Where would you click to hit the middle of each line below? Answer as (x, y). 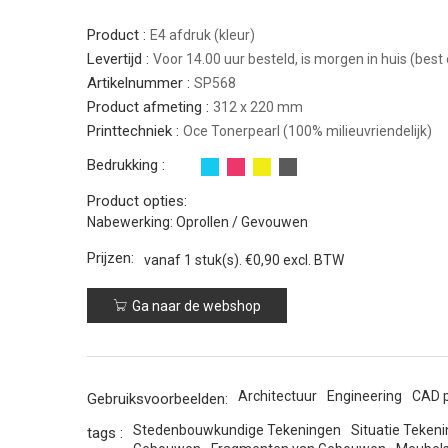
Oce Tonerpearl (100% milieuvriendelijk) (307, 131)
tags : (105, 433)
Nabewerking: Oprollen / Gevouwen (197, 222)
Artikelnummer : (140, 83)
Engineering (364, 396)
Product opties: (137, 201)
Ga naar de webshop (196, 306)
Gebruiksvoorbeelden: (157, 399)
